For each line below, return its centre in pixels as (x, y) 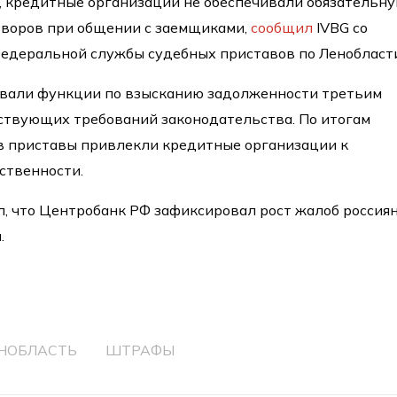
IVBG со (341, 27)
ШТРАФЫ (140, 350)
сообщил (282, 27)
